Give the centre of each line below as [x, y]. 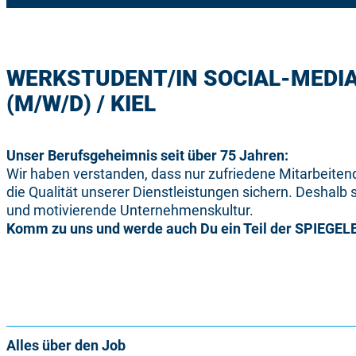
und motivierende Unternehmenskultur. [130, 210]
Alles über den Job [66, 346]
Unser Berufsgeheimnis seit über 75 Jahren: [147, 155]
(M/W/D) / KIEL [81, 104]
